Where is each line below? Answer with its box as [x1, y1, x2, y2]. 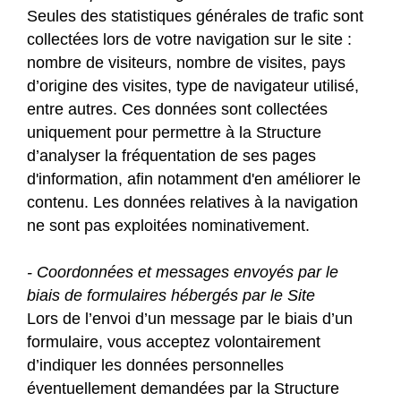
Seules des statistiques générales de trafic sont [27, 7, 363, 26]
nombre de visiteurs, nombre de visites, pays [27, 54, 346, 73]
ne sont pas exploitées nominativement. [27, 217, 310, 235]
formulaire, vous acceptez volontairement [27, 333, 320, 352]
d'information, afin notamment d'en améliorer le [27, 170, 361, 189]
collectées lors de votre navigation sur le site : [27, 30, 352, 49]
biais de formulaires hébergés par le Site [27, 286, 315, 305]
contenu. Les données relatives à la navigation [27, 193, 358, 212]
